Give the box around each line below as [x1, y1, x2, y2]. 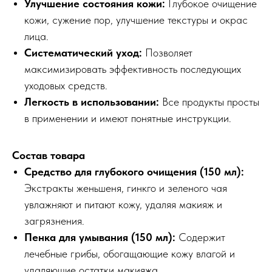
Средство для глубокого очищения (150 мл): [24, 165, 244, 178]
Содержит [175, 231, 225, 244]
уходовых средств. [24, 79, 107, 92]
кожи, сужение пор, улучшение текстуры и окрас [24, 13, 248, 27]
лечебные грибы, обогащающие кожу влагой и [24, 247, 235, 260]
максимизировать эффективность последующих [24, 63, 241, 76]
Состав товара [12, 149, 85, 162]
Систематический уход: [24, 46, 142, 59]
